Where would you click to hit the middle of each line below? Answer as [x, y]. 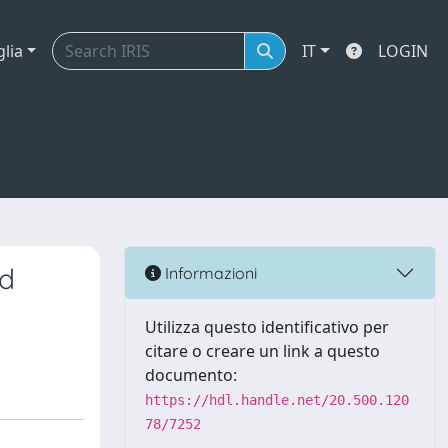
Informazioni [209, 272]
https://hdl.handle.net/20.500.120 [277, 400]
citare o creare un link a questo [262, 351]
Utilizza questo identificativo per [267, 327]
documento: [191, 375]
